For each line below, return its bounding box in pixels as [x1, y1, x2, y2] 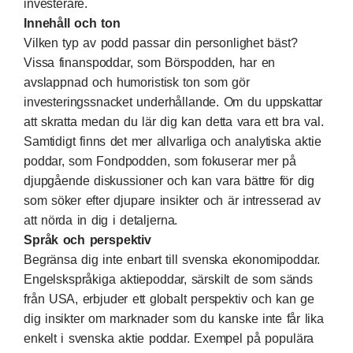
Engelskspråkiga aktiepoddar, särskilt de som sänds [24, 272, 313, 286]
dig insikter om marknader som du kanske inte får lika [24, 311, 324, 325]
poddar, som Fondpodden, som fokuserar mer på [24, 154, 296, 168]
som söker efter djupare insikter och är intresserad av [24, 193, 321, 207]
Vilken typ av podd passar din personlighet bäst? [24, 35, 298, 50]
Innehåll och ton [24, 16, 121, 30]
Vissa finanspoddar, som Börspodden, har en [24, 55, 276, 69]
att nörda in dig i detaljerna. [24, 213, 178, 227]
